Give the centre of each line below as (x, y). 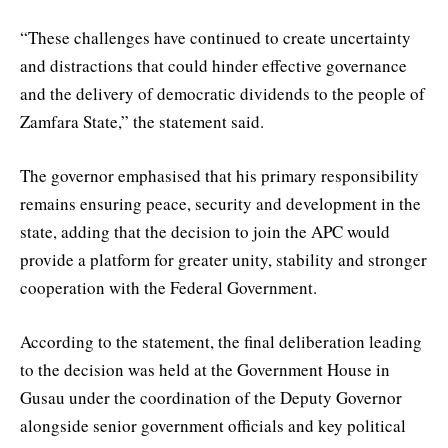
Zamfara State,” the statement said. (142, 121)
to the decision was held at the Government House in (205, 370)
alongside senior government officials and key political (213, 426)
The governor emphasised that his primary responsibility (219, 176)
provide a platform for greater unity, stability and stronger (223, 260)
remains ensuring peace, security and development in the (220, 204)
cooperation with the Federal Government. (168, 288)
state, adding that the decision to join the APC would (205, 232)
